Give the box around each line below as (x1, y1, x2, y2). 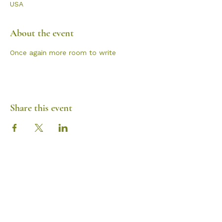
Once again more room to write (10, 49, 116, 56)
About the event (10, 27, 74, 39)
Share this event (10, 102, 72, 114)
